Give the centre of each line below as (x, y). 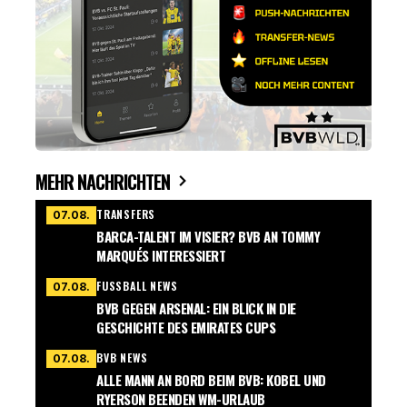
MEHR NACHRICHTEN (104, 182)
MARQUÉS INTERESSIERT (161, 256)
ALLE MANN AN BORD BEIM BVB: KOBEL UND (211, 380)
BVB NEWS (122, 358)
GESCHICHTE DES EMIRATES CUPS (186, 328)
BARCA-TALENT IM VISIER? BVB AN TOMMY (208, 237)
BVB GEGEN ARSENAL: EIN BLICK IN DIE (196, 308)
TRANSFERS (126, 214)
